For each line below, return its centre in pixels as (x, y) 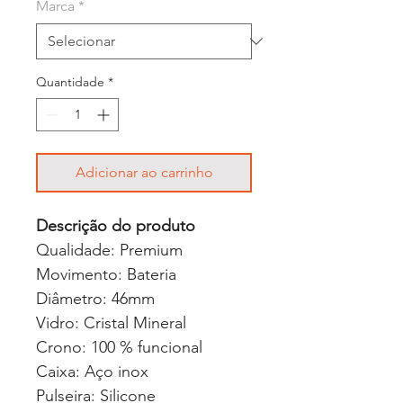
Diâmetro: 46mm (95, 298)
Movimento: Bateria (106, 274)
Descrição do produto (116, 225)
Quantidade (70, 81)
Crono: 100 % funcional (119, 347)
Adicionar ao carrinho (144, 172)
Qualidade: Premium (109, 250)
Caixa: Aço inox (92, 371)
